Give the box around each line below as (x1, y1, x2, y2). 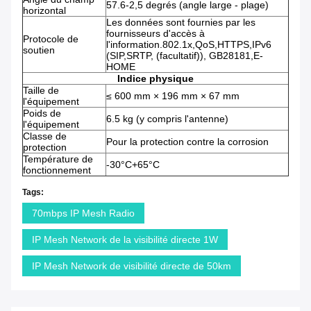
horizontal (23, 5, 66, 17)
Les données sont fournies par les (106, 17, 255, 28)
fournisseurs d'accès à (106, 28, 205, 40)
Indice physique (117, 73, 194, 85)
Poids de (23, 108, 61, 119)
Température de (23, 153, 93, 165)
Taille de (23, 85, 59, 96)
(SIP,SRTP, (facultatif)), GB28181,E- (106, 50, 263, 62)
